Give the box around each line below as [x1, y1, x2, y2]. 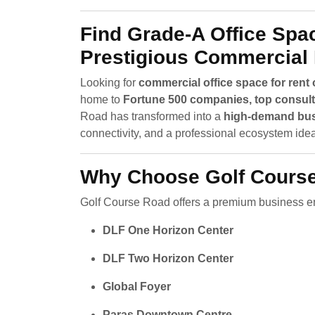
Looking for [80, 76, 139, 89]
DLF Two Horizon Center [103, 252, 233, 264]
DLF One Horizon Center [103, 224, 233, 236]
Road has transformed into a [80, 110, 224, 122]
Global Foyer [103, 280, 171, 292]
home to [80, 93, 123, 105]
